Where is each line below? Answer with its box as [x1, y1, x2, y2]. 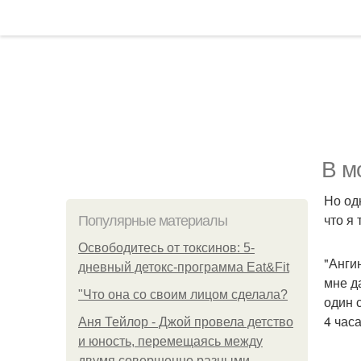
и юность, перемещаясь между [78, 334, 263, 348]
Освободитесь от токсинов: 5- [78, 241, 255, 255]
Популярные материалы [78, 213, 227, 229]
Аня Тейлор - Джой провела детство [78, 315, 293, 329]
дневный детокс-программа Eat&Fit [78, 260, 289, 274]
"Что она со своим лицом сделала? [78, 288, 288, 301]
